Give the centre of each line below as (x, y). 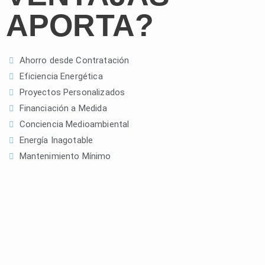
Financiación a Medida (63, 108)
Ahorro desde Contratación (74, 60)
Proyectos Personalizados (72, 92)
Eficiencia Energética (61, 76)
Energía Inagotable (56, 140)
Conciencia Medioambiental (74, 124)
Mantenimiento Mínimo (65, 156)
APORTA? (80, 25)
